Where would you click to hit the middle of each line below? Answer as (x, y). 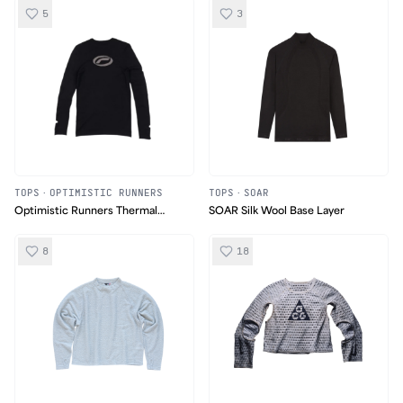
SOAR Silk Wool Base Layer (277, 210)
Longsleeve (43, 228)
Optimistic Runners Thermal (86, 210)
